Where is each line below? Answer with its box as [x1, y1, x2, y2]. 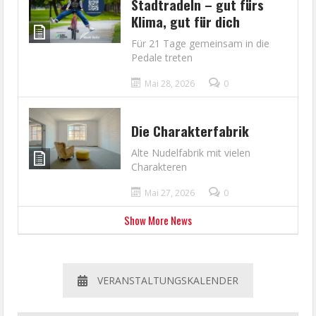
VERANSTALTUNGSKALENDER [97, 274, 238, 288]
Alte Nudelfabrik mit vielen [131, 146, 251, 160]
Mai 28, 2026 [145, 78, 195, 90]
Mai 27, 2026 [145, 187, 195, 200]
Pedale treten [131, 51, 193, 65]
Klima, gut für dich [131, 11, 241, 32]
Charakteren [131, 160, 188, 174]
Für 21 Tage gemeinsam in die [131, 37, 270, 51]
